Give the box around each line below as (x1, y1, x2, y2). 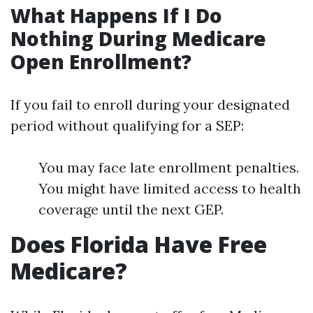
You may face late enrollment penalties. (38, 159, 299, 176)
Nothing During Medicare (10, 25, 266, 52)
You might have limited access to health (38, 180, 301, 197)
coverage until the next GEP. (38, 201, 224, 218)
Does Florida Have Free (10, 229, 267, 259)
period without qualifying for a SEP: (10, 117, 244, 134)
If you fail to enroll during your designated (10, 96, 290, 113)
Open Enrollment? (10, 48, 191, 75)
